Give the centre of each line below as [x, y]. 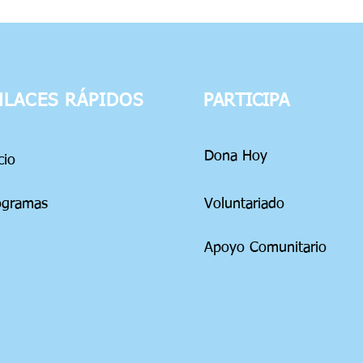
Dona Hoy [238, 156]
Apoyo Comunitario [265, 248]
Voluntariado [244, 204]
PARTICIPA [246, 101]
